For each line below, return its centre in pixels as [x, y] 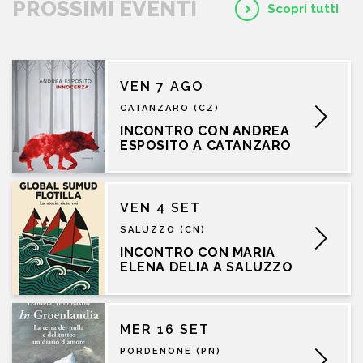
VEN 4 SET [160, 207]
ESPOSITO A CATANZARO [206, 145]
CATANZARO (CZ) [170, 108]
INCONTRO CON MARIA [198, 252]
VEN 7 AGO [162, 86]
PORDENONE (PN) [171, 351]
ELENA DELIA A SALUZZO [207, 267]
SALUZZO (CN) [163, 229]
